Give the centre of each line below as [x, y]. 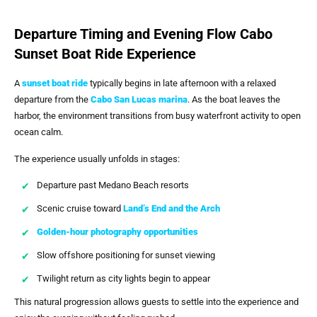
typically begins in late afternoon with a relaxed [182, 83]
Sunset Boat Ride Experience [105, 54]
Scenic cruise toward [80, 209]
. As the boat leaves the [234, 100]
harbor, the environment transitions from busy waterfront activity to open [157, 116]
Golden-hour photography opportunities [117, 232]
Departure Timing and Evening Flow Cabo [143, 34]
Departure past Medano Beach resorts [113, 185]
